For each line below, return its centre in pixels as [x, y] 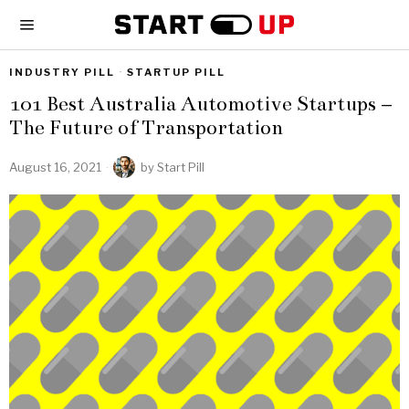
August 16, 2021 [55, 167]
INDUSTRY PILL [62, 72]
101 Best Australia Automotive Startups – [201, 104]
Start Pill [181, 167]
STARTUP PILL [176, 72]
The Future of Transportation [146, 127]
